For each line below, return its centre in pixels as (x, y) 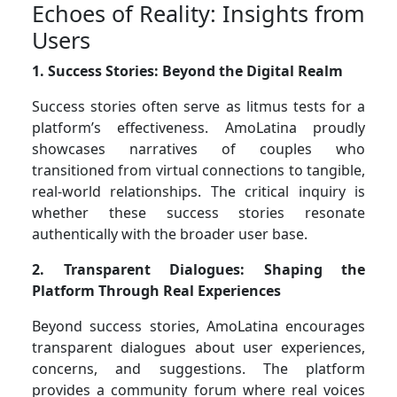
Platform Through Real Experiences (156, 290)
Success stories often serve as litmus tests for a (198, 106)
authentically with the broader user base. (170, 234)
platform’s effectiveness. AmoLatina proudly (198, 127)
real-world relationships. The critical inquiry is (198, 191)
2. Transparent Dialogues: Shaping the (198, 269)
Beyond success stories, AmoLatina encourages (198, 326)
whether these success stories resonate (198, 212)
